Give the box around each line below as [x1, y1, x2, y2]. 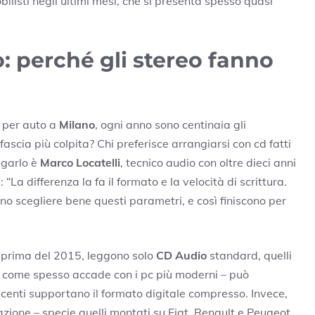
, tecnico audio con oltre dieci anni [120, 155, 296, 170]
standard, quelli [207, 248, 292, 263]
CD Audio [156, 248, 207, 263]
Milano [59, 117, 95, 132]
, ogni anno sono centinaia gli [95, 117, 246, 132]
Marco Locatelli [40, 155, 120, 170]
